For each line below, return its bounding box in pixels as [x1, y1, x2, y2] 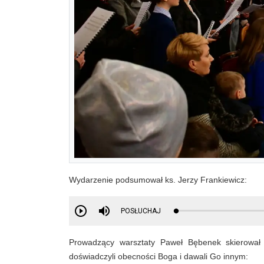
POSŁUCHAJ [121, 206, 161, 215]
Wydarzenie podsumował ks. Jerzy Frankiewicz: [69, 174, 247, 184]
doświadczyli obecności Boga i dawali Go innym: [69, 251, 248, 261]
